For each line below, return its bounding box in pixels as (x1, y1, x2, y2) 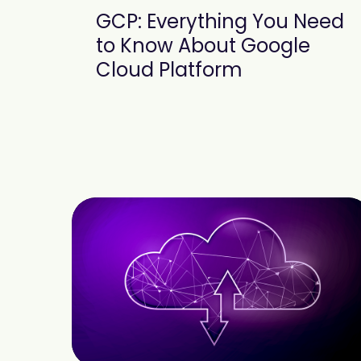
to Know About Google (96, 32, 310, 59)
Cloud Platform (96, 56, 243, 83)
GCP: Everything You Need (96, 8, 344, 35)
